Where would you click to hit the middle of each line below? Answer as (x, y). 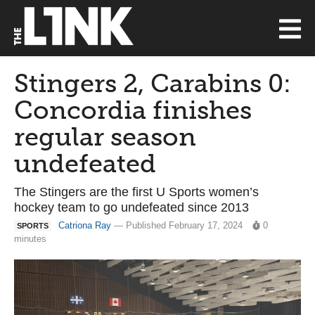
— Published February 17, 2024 (178, 225)
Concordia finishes (133, 110)
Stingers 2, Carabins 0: (153, 83)
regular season (105, 137)
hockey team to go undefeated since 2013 (131, 207)
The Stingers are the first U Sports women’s (136, 192)
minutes (30, 239)
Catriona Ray (85, 225)
